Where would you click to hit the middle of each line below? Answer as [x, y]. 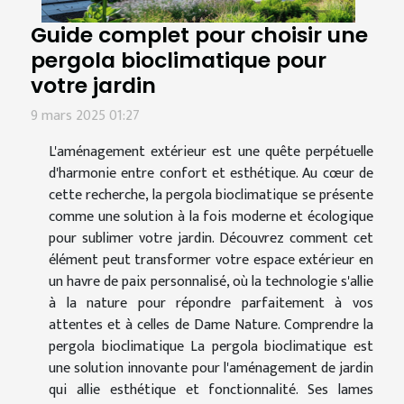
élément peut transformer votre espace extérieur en [211, 260]
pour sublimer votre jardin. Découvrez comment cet [211, 238]
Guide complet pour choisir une [199, 34]
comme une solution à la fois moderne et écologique [211, 216]
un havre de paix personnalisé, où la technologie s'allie [211, 281]
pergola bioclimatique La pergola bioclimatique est [211, 346]
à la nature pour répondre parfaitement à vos [211, 303]
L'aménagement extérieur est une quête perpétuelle [211, 151]
